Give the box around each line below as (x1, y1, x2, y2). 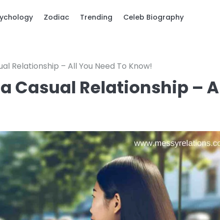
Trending (80, 12, 112, 22)
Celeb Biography (123, 12, 184, 22)
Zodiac (44, 12, 69, 22)
